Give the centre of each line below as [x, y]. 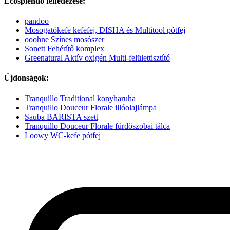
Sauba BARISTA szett [61, 117]
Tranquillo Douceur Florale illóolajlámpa [91, 107]
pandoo [37, 21]
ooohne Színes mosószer [64, 40]
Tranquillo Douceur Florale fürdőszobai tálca [97, 126]
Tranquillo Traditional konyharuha [80, 98]
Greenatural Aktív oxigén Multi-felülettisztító [97, 58]
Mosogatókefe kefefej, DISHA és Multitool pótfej [105, 30]
